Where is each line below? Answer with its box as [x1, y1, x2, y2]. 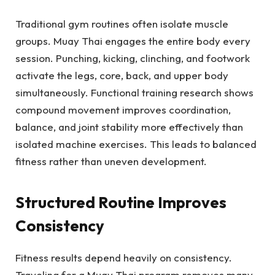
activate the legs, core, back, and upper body [15, 68, 228, 82]
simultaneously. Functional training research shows [15, 85, 254, 99]
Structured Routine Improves [15, 192, 227, 213]
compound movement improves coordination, [15, 103, 231, 116]
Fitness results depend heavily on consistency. [15, 251, 232, 265]
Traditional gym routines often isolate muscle [15, 17, 228, 30]
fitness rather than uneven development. [15, 154, 207, 168]
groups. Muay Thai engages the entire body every [15, 34, 250, 47]
